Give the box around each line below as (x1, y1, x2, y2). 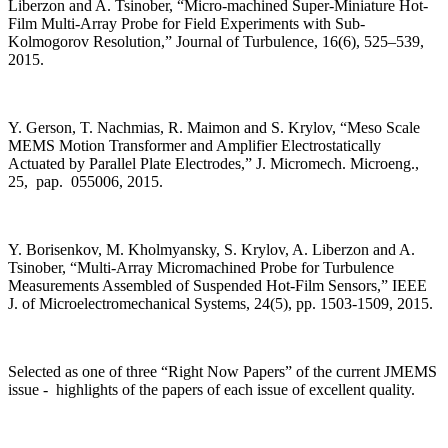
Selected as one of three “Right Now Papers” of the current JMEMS (8, 363, 437, 381)
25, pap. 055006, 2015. (8, 173, 163, 191)
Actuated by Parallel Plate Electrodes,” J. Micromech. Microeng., (8, 155, 419, 173)
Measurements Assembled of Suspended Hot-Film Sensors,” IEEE (8, 277, 427, 295)
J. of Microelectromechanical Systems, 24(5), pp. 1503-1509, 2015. (8, 295, 433, 313)
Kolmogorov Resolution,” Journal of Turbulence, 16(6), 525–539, (8, 33, 424, 51)
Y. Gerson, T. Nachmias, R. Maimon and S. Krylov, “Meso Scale (8, 119, 420, 137)
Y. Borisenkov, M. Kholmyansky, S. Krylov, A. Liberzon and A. (8, 241, 415, 259)
